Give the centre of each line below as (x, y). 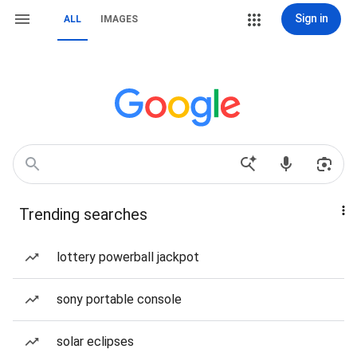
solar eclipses (95, 341)
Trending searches (83, 214)
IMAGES (119, 19)
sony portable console (119, 299)
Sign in (311, 18)
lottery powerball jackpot (128, 257)
